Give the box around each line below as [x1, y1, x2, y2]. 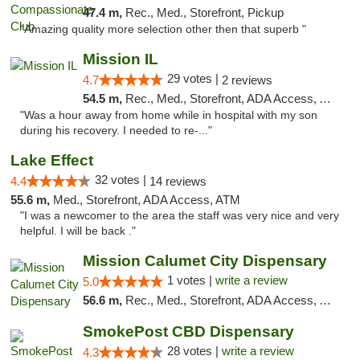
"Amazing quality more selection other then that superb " [20, 23, 306, 35]
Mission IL [82, 51, 158, 67]
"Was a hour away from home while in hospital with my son [20, 109, 317, 121]
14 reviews [149, 174, 207, 188]
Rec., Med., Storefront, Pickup [125, 6, 284, 19]
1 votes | [166, 273, 215, 287]
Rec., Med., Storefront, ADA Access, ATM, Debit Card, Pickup [125, 293, 319, 307]
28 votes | [166, 344, 222, 358]
